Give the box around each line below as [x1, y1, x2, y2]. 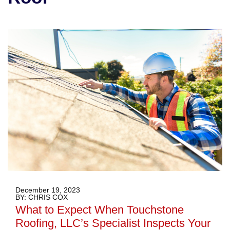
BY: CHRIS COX [15, 193, 68, 202]
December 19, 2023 [15, 186, 80, 195]
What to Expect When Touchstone [15, 203, 184, 217]
